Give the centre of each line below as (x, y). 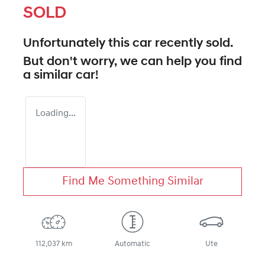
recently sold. (193, 43)
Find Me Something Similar (132, 181)
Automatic (132, 244)
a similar (49, 75)
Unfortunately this (78, 43)
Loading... (56, 113)
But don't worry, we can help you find (132, 62)
